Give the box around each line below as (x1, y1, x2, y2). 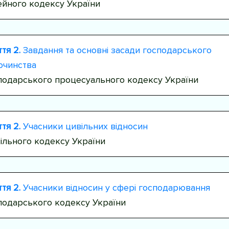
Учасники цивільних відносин (20, 120, 148, 132)
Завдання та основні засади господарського (20, 44, 212, 56)
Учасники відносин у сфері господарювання (20, 181, 210, 193)
